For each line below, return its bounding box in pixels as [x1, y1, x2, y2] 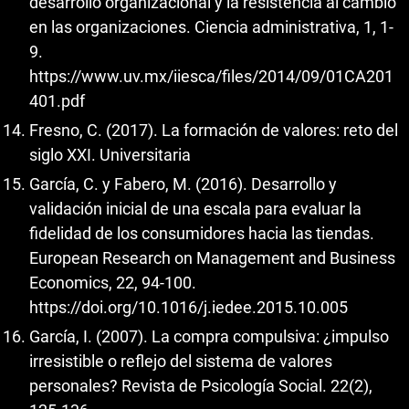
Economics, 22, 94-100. [29, 272, 196, 292]
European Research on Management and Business [29, 247, 395, 267]
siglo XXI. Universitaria [29, 145, 191, 165]
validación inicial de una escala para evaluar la [29, 198, 362, 218]
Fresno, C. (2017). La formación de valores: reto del [29, 121, 398, 141]
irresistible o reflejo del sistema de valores [29, 351, 332, 372]
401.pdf [29, 90, 85, 110]
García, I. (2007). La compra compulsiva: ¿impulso [29, 327, 389, 347]
